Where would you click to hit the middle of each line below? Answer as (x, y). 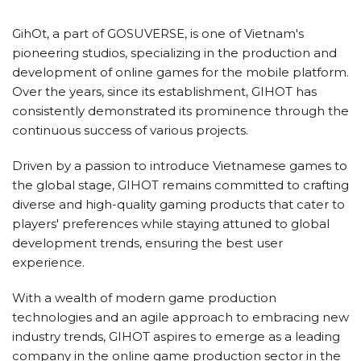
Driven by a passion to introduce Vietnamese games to (180, 166)
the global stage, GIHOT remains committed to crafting (180, 185)
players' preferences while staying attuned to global (171, 224)
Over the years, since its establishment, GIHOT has (164, 92)
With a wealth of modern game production (144, 298)
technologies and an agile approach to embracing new (180, 317)
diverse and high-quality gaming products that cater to (178, 205)
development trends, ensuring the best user (147, 243)
